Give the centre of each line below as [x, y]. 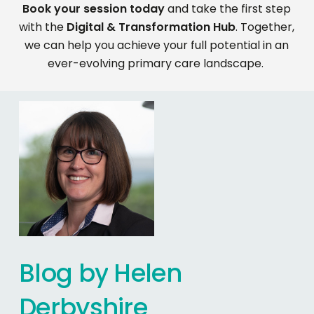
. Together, [265, 27]
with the [43, 27]
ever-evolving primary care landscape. [155, 63]
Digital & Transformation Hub [151, 27]
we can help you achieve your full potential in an [157, 45]
